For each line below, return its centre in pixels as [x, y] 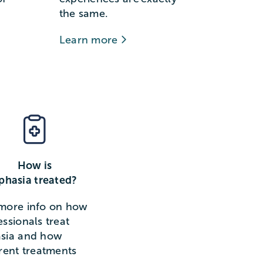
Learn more [90, 40]
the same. [84, 14]
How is [35, 166]
